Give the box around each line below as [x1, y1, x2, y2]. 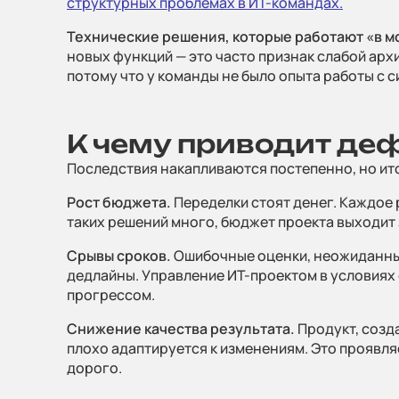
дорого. [67, 358, 122, 378]
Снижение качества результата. [67, 319, 295, 338]
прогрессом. [67, 285, 155, 305]
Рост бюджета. [67, 192, 171, 212]
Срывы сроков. [67, 246, 171, 265]
